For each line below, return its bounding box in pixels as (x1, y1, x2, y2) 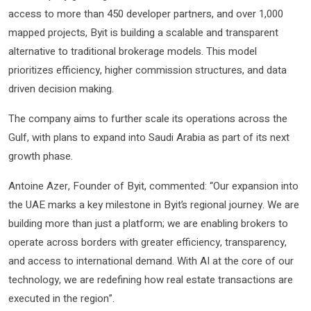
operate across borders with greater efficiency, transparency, (8, 234, 287, 250)
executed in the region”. (8, 290, 115, 306)
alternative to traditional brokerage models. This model (8, 43, 257, 59)
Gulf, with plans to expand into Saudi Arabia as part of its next (8, 129, 289, 145)
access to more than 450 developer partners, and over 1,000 (8, 6, 283, 22)
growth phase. (8, 148, 73, 164)
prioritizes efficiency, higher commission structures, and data (8, 62, 287, 78)
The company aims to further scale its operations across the (8, 110, 287, 126)
